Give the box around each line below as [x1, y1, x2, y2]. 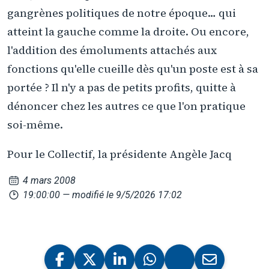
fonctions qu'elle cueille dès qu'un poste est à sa [7, 61, 258, 77]
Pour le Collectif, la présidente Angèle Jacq [7, 146, 232, 162]
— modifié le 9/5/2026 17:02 [62, 189, 183, 201]
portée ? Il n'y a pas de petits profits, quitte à [7, 80, 236, 95]
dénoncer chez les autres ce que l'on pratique [7, 98, 246, 114]
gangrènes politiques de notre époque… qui [7, 5, 236, 21]
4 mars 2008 [20, 175, 76, 187]
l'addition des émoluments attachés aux [7, 43, 217, 58]
